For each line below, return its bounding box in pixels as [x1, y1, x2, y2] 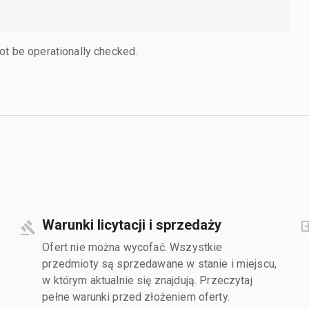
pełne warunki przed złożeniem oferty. [42, 290, 230, 303]
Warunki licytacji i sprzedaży [42, 216, 222, 233]
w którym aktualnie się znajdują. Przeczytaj [42, 273, 252, 287]
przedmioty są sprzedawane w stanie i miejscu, [42, 257, 277, 270]
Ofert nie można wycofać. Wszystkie [42, 240, 223, 254]
